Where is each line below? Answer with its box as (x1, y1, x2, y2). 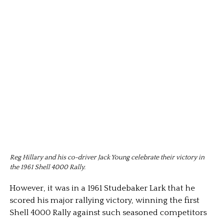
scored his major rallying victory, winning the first (10, 196, 199, 205)
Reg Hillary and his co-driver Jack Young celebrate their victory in (10, 153, 204, 162)
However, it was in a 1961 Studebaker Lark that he (10, 183, 195, 193)
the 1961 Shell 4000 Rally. (10, 163, 86, 172)
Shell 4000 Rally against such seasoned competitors (10, 208, 207, 217)
